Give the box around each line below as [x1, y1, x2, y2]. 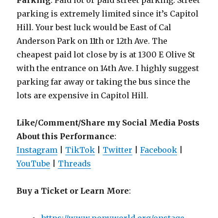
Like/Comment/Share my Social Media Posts [17, 118, 200, 128]
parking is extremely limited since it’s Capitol [17, 9, 199, 19]
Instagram [17, 145, 58, 155]
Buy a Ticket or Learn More [17, 186, 129, 196]
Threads [58, 159, 91, 169]
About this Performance [17, 131, 115, 142]
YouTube [17, 159, 51, 169]
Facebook [140, 145, 178, 155]
